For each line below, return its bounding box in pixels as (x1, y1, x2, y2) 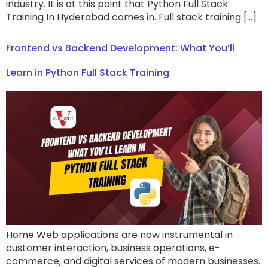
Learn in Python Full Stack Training (6, 66, 169, 80)
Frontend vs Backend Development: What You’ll (6, 41, 234, 56)
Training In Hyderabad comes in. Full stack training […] (6, 10, 257, 24)
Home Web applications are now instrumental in (6, 228, 233, 242)
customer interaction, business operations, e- (6, 241, 220, 255)
